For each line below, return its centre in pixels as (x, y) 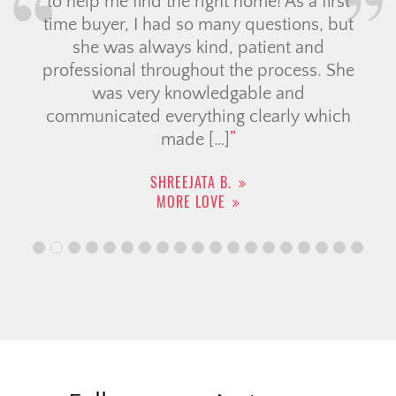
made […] (195, 140)
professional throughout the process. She (198, 71)
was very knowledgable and (198, 94)
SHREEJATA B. (190, 183)
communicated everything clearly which (198, 117)
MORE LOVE (190, 202)
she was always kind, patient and (198, 48)
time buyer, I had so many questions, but (198, 25)
